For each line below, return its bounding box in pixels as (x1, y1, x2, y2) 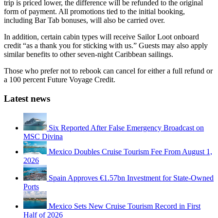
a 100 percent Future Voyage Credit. (4, 75, 115, 84)
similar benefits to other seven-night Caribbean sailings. (4, 50, 173, 58)
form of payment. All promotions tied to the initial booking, (4, 7, 185, 16)
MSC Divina (23, 132, 63, 141)
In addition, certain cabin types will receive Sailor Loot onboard (4, 33, 199, 41)
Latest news (4, 93, 50, 104)
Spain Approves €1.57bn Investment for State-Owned (49, 174, 214, 182)
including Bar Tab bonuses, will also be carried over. (4, 16, 165, 24)
